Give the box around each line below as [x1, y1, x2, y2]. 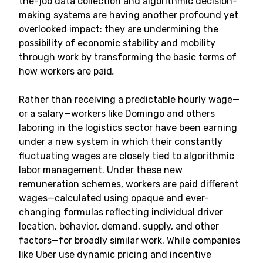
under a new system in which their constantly [19, 136, 222, 147]
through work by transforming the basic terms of [19, 52, 237, 63]
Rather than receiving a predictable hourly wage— [19, 94, 240, 105]
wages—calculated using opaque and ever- [19, 193, 209, 204]
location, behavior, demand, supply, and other [19, 221, 219, 232]
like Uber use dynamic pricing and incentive [19, 249, 211, 260]
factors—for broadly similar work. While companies [19, 235, 240, 246]
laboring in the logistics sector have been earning [19, 122, 237, 133]
